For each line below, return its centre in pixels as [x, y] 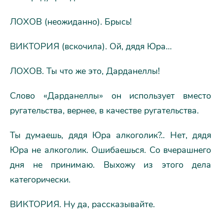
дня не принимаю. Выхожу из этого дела [110, 165]
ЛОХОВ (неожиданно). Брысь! [71, 21]
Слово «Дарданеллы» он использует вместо [110, 95]
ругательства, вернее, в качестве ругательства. [104, 110]
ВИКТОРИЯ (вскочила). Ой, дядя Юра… [91, 46]
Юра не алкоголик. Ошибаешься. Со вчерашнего [110, 150]
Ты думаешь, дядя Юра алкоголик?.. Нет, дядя [110, 135]
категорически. [40, 179]
